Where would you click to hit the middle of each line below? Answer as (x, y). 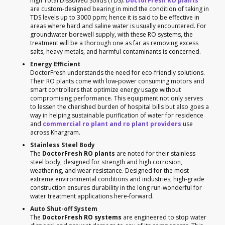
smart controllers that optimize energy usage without (105, 89)
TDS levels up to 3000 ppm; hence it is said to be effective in (115, 17)
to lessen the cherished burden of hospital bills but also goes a (120, 106)
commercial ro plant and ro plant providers (112, 124)
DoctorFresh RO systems (82, 217)
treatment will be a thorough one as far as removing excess (114, 43)
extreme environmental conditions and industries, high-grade (117, 179)
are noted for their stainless (155, 153)
